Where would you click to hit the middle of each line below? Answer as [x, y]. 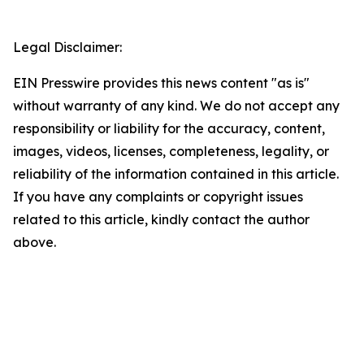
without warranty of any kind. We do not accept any [176, 106]
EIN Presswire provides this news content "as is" [161, 83]
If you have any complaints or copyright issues [158, 197]
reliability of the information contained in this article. [176, 174]
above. [35, 243]
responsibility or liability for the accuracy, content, [169, 129]
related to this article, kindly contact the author [161, 220]
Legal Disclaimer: [67, 48]
